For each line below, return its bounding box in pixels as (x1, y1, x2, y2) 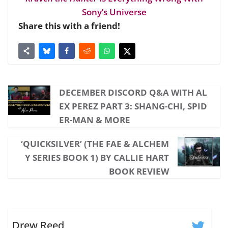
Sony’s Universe (81, 6, 147, 18)
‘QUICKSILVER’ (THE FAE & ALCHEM (21, 138, 169, 150)
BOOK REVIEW (109, 165, 169, 178)
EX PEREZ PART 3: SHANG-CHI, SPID (59, 100, 207, 112)
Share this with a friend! (18, 19, 120, 32)
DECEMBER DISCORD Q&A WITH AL (59, 87, 207, 99)
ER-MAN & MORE (59, 114, 130, 126)
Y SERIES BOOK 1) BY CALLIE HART (25, 152, 169, 164)
